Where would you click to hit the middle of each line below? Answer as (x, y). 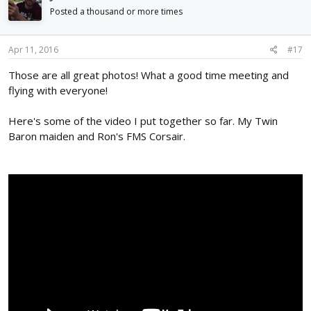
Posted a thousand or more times (116, 12)
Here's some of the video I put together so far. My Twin (143, 120)
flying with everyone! (58, 90)
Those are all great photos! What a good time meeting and (149, 75)
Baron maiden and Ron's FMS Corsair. (97, 136)
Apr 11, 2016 (33, 49)
